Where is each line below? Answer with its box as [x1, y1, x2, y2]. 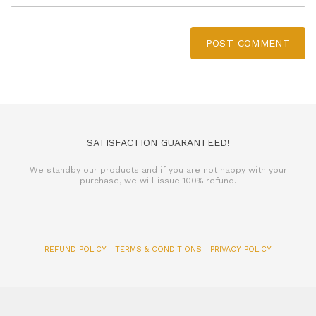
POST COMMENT [205, 37, 290, 49]
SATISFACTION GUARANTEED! [86, 137, 230, 149]
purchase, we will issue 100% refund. [80, 176, 236, 186]
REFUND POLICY [44, 245, 109, 255]
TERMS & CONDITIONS [115, 245, 205, 255]
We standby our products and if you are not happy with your [29, 165, 287, 176]
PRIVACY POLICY [210, 245, 272, 255]
